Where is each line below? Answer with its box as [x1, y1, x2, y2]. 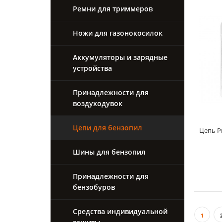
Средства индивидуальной [73, 207, 167, 217]
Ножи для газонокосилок [73, 28, 163, 38]
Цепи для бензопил [73, 123, 142, 133]
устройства [73, 63, 112, 73]
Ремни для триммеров [73, 4, 153, 14]
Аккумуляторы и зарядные [73, 53, 167, 62]
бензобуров [73, 182, 115, 192]
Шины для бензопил [73, 147, 146, 157]
